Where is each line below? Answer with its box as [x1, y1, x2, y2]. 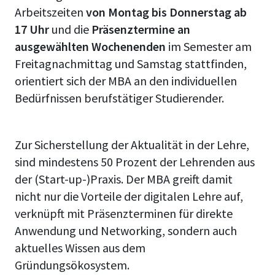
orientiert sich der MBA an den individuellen [15, 72, 237, 88]
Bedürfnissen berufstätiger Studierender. [15, 90, 224, 106]
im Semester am [166, 38, 252, 54]
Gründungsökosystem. [15, 257, 130, 273]
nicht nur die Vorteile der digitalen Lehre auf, [15, 188, 243, 204]
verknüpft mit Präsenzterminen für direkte [15, 205, 233, 221]
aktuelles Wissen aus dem [15, 239, 145, 255]
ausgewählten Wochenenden [15, 38, 166, 54]
